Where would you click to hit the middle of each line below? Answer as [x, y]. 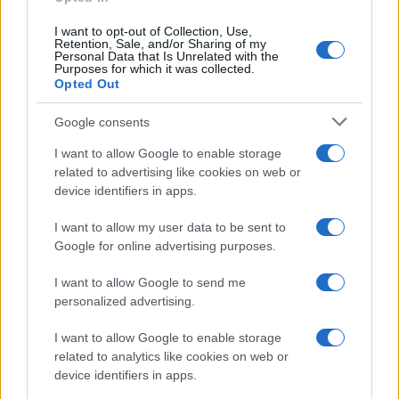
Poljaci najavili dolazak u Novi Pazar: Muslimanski [197, 384]
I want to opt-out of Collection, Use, [153, 31]
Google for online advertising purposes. [165, 246]
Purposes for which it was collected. [155, 69]
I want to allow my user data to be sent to [170, 227]
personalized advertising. [125, 301]
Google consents [102, 122]
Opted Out [87, 84]
